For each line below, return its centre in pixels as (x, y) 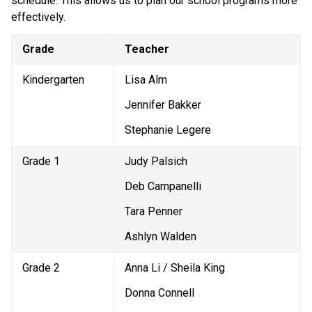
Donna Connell (159, 292)
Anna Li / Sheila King (175, 267)
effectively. (40, 17)
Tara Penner (154, 211)
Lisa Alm (146, 79)
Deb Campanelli (163, 186)
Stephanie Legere (168, 130)
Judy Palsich (156, 161)
